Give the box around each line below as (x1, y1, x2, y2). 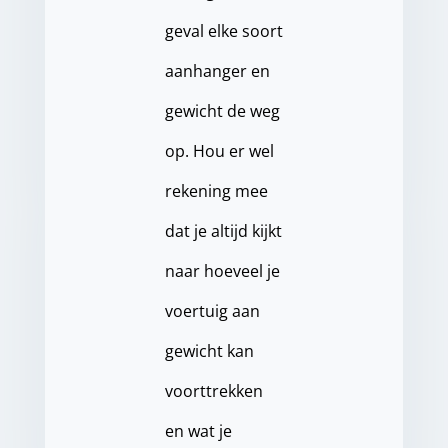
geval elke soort (164, 20, 283, 43)
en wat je (164, 420, 232, 443)
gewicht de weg (164, 100, 280, 123)
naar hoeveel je (164, 260, 280, 283)
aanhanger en (164, 60, 270, 83)
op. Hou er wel (164, 140, 274, 163)
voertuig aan (164, 300, 260, 323)
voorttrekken (164, 380, 263, 403)
